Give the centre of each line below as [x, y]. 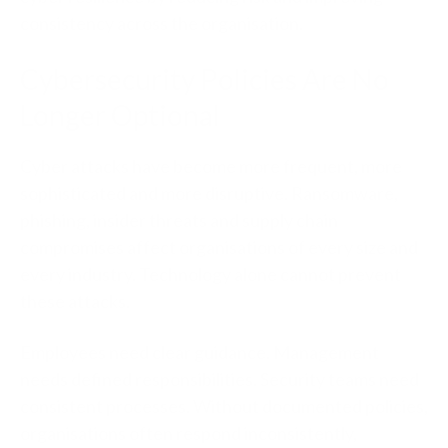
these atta [60, 301]
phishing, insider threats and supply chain [179, 220]
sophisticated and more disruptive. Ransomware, [209, 193]
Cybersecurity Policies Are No [204, 79]
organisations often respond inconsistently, [188, 433]
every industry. [79, 274]
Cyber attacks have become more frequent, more [211, 166]
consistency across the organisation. [161, 23]
